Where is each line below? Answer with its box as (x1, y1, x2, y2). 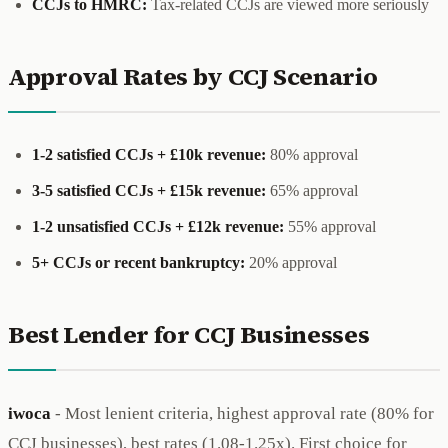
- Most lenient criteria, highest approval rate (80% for (51, 403, 434, 423)
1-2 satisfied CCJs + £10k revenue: (32, 145, 266, 163)
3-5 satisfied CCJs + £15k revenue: (32, 181, 266, 199)
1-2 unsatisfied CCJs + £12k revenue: (32, 217, 284, 235)
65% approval (266, 181, 358, 199)
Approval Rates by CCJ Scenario (8, 59, 378, 93)
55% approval (284, 217, 376, 235)
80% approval (266, 145, 358, 163)
